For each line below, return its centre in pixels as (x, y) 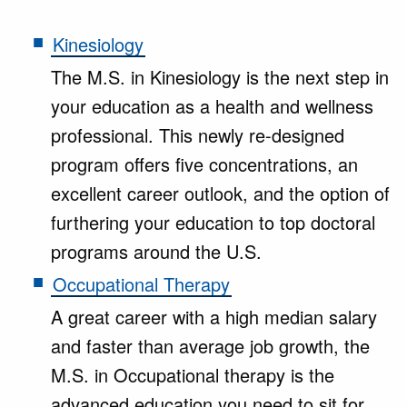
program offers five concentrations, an (204, 164)
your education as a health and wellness (212, 106)
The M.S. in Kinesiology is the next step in (220, 77)
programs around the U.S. (156, 251)
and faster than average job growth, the (210, 346)
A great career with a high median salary (214, 317)
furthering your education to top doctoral (213, 222)
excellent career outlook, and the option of (220, 193)
